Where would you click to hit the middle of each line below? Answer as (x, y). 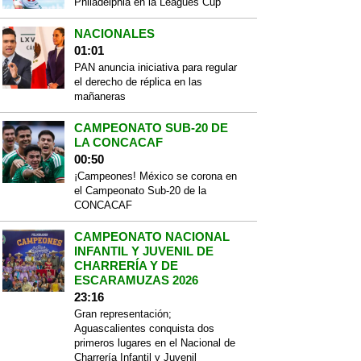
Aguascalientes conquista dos (144, 328)
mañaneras (100, 96)
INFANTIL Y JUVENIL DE (143, 251)
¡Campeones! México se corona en (155, 176)
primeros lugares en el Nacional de (154, 343)
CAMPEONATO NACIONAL (151, 237)
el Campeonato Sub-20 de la (140, 191)
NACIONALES (114, 33)
